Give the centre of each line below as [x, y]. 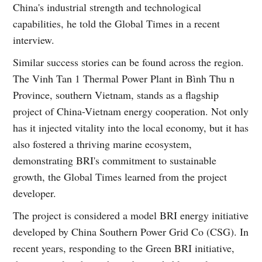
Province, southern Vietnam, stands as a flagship [116, 94]
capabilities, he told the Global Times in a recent [117, 23]
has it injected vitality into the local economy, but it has [131, 127]
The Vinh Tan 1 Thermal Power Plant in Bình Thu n [124, 78]
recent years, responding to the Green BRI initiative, [124, 248]
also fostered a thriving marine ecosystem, [103, 144]
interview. [34, 39]
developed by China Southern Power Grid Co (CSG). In [131, 231]
